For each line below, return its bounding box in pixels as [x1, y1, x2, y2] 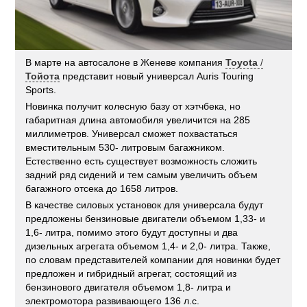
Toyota [225, 56, 258, 68]
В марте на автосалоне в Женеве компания [25, 56, 226, 68]
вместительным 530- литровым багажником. [25, 141, 225, 153]
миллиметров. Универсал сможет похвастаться [25, 127, 238, 139]
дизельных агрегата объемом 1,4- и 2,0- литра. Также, [25, 240, 271, 251]
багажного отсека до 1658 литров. [25, 182, 179, 194]
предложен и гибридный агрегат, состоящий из [25, 267, 237, 279]
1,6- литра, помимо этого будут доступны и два [25, 226, 238, 238]
